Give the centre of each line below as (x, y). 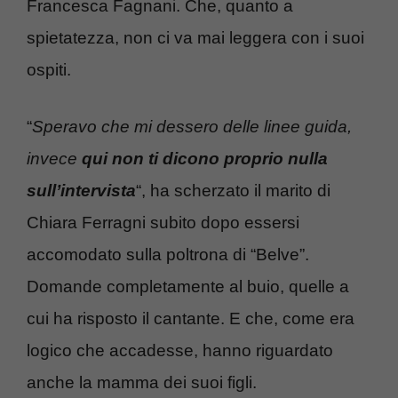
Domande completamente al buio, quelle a (188, 287)
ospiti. (49, 69)
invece (54, 159)
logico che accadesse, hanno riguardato (180, 351)
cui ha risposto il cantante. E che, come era (191, 319)
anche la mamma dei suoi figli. (142, 383)
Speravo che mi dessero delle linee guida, (192, 127)
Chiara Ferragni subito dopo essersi (163, 223)
